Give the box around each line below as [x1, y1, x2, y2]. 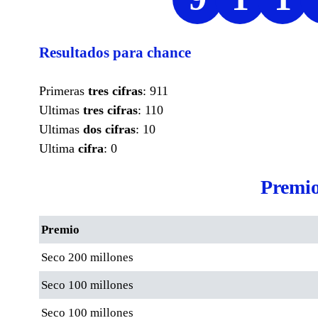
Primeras [39, 83, 88, 98]
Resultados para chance [39, 43, 191, 61]
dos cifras [83, 121, 136, 136]
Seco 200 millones [41, 250, 133, 264]
